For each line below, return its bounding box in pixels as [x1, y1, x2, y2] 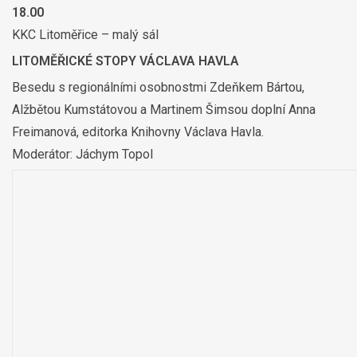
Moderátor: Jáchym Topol [12, 147, 153, 163]
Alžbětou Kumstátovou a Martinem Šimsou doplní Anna [12, 102, 316, 118]
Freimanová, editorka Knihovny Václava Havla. [12, 124, 264, 140]
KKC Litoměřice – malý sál [12, 27, 159, 43]
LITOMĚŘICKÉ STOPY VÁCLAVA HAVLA [12, 53, 239, 69]
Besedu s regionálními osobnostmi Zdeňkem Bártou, [12, 80, 304, 96]
